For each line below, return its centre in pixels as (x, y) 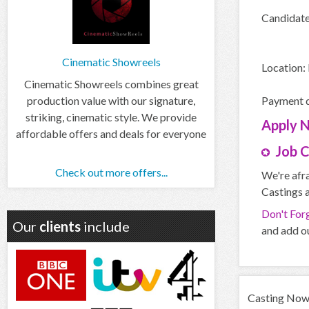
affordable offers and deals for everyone (111, 133)
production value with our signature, (111, 100)
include (105, 226)
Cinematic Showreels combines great (111, 83)
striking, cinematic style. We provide (111, 117)
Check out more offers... (111, 172)
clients (60, 226)
